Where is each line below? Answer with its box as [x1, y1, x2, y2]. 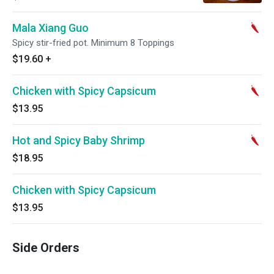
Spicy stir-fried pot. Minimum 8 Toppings [12, 37, 174, 48]
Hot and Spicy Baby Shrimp [12, 134, 145, 147]
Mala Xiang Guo [12, 21, 89, 34]
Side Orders [12, 240, 80, 255]
